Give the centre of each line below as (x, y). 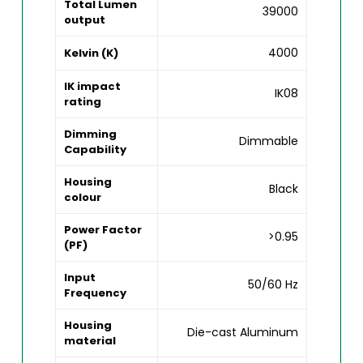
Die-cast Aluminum (243, 332)
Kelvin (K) (92, 53)
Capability (96, 149)
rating (83, 101)
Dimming (91, 134)
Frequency (96, 293)
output (85, 19)
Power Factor (103, 229)
